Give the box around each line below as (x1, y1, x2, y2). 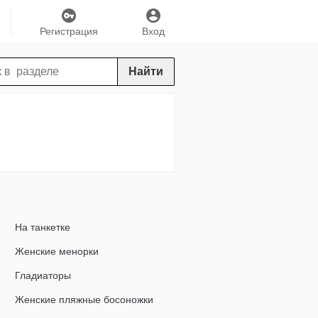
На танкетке (15, 221, 70, 233)
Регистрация (40, 26, 99, 37)
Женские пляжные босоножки (15, 294, 153, 305)
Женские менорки (15, 246, 99, 257)
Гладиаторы (15, 270, 71, 281)
